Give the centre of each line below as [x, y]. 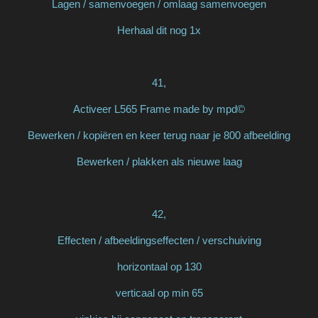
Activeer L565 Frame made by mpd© [159, 109]
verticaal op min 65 [159, 292]
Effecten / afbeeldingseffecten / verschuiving [159, 240]
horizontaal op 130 [159, 266]
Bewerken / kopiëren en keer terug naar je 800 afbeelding [159, 135]
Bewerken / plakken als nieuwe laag [159, 161]
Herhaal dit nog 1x [159, 30]
